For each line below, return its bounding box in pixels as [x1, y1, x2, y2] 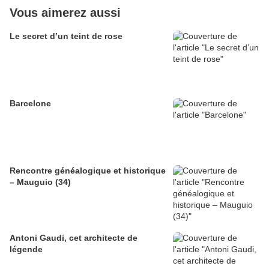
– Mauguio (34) [10, 177, 71, 187]
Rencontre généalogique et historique [10, 166, 166, 176]
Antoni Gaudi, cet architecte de [10, 233, 138, 243]
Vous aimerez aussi [10, 6, 121, 20]
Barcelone [10, 98, 51, 109]
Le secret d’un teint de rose [10, 31, 122, 41]
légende [10, 244, 43, 255]
